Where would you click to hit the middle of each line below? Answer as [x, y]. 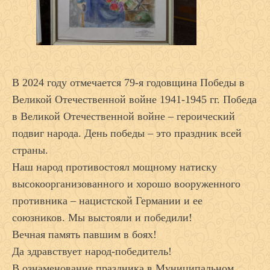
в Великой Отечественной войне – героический [124, 116]
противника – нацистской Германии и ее [107, 200]
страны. [30, 150]
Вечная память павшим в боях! [84, 234]
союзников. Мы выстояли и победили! [102, 217]
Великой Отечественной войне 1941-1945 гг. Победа [134, 99]
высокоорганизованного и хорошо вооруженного [126, 184]
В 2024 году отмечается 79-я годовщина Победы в [128, 82]
